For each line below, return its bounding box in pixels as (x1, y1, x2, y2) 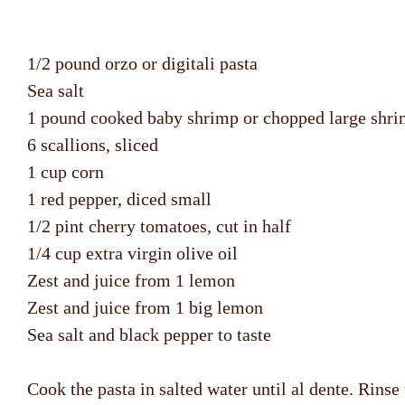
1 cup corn (27, 162, 104, 183)
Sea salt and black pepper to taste (27, 325, 271, 345)
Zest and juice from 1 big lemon (27, 297, 263, 318)
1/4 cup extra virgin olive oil (27, 243, 238, 264)
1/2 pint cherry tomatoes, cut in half (27, 216, 291, 237)
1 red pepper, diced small (27, 189, 212, 210)
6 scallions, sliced (27, 135, 158, 155)
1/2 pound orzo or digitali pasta (27, 53, 258, 74)
